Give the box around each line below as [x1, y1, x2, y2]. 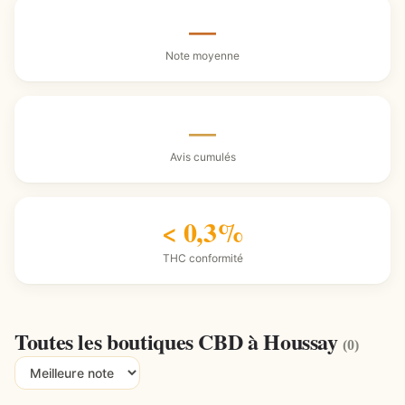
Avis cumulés [169, 150, 236, 164]
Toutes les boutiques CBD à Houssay [14, 325, 344, 357]
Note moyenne [165, 49, 240, 62]
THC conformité [162, 251, 243, 265]
